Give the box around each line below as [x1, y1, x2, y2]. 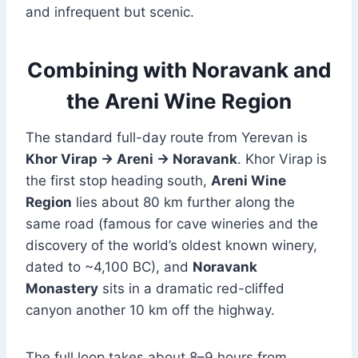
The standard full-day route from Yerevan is [26, 129, 308, 146]
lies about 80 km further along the [72, 194, 295, 211]
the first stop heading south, [26, 173, 211, 189]
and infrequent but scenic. [26, 4, 194, 21]
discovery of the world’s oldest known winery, [26, 237, 317, 254]
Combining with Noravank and [26, 58, 332, 83]
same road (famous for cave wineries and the [26, 216, 318, 233]
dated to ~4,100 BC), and [26, 259, 193, 276]
